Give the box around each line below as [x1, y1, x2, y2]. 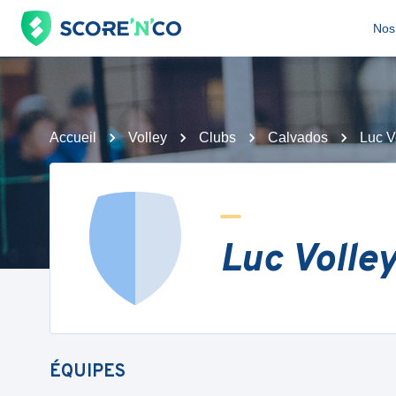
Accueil [49, 130, 96, 145]
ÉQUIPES [49, 361, 126, 384]
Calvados [268, 130, 328, 145]
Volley [128, 130, 167, 145]
